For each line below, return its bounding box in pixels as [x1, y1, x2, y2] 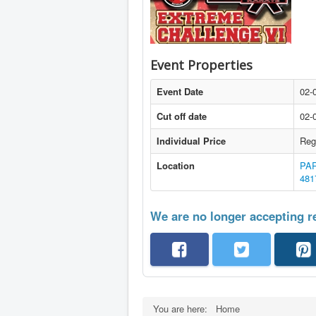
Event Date [157, 85, 203, 98]
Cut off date [157, 109, 207, 123]
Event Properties [150, 56, 253, 73]
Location [157, 159, 195, 172]
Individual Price [157, 134, 226, 147]
